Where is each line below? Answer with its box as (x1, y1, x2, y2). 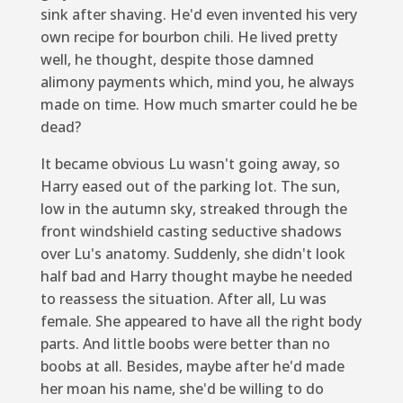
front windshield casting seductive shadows (40, 220, 342, 241)
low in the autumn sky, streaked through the (40, 198, 347, 219)
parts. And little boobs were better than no (40, 333, 330, 354)
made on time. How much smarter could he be (40, 94, 357, 114)
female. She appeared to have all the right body (40, 310, 362, 331)
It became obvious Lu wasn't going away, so (40, 153, 340, 174)
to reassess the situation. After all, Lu (40, 288, 300, 309)
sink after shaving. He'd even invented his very (40, 4, 357, 24)
